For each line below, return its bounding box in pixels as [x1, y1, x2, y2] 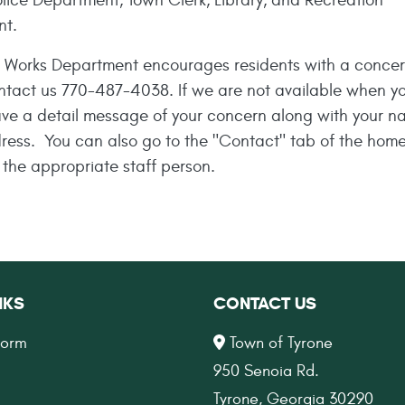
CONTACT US [213, 293, 316, 314]
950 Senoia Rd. [213, 362, 319, 381]
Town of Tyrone [225, 334, 334, 353]
